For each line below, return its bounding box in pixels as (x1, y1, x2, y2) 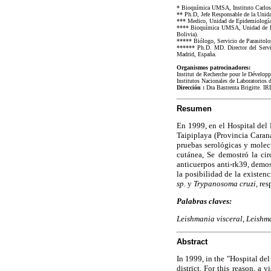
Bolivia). (177, 31, 198, 38)
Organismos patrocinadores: (177, 64, 250, 71)
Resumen (177, 104, 212, 114)
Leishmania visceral (177, 214, 243, 223)
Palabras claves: (177, 197, 232, 206)
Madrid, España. (177, 51, 217, 58)
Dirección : (177, 84, 204, 91)
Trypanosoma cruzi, (194, 179, 260, 189)
